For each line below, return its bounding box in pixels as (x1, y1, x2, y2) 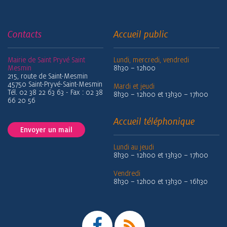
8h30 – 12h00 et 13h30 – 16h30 (113, 177, 208, 186)
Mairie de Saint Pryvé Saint (8, 55, 85, 64)
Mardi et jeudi (113, 82, 155, 91)
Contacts (8, 28, 42, 40)
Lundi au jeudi (113, 142, 154, 152)
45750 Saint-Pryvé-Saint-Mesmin (8, 80, 102, 89)
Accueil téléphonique (113, 116, 195, 127)
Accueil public (113, 28, 168, 40)
